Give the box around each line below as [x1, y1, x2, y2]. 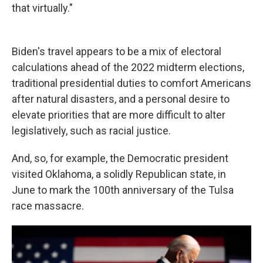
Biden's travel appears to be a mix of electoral [12, 45, 221, 58]
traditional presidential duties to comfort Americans [12, 77, 251, 89]
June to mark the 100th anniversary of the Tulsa [12, 184, 234, 196]
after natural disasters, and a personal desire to [12, 93, 230, 105]
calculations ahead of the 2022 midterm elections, [12, 61, 244, 73]
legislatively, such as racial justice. [12, 124, 171, 137]
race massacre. [12, 200, 84, 212]
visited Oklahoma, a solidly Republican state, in [12, 168, 226, 180]
